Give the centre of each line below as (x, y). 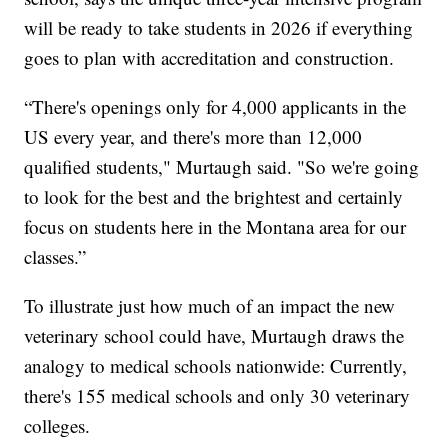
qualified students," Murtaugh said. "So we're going (222, 166)
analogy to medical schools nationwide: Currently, (216, 365)
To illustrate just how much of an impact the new (210, 305)
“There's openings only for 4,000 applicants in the (215, 106)
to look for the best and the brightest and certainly (214, 196)
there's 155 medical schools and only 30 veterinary (217, 395)
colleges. (57, 425)
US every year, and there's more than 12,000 (193, 136)
